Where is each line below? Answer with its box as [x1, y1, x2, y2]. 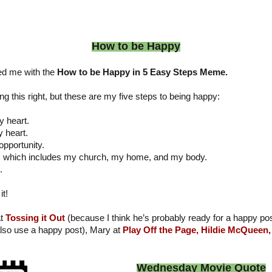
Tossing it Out [5, 212, 65, 223]
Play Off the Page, [123, 225, 199, 235]
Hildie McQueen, [201, 225, 271, 235]
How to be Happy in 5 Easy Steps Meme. [57, 67, 228, 77]
